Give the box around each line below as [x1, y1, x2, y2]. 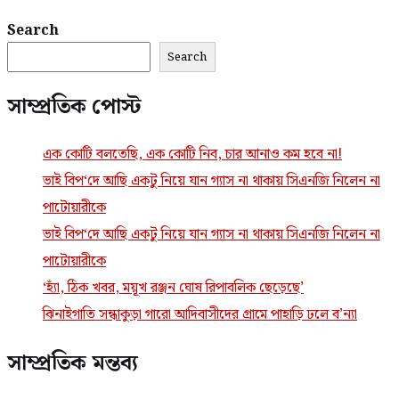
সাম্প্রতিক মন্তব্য [7, 346, 139, 381]
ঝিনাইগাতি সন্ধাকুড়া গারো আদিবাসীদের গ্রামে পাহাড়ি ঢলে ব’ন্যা [43, 304, 357, 327]
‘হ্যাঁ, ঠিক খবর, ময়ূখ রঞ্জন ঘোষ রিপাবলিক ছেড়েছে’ [43, 277, 304, 300]
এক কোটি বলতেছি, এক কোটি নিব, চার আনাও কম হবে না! [43, 143, 342, 167]
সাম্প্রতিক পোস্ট [7, 90, 142, 125]
